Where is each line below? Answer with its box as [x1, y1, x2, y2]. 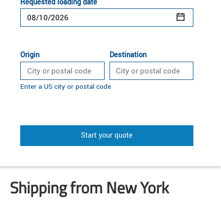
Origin [20, 50, 39, 61]
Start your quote [81, 130, 133, 141]
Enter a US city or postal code [20, 82, 111, 92]
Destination [109, 50, 147, 61]
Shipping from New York [10, 176, 169, 200]
